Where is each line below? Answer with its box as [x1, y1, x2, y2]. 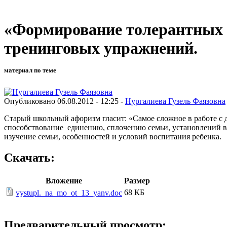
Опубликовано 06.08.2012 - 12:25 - [4, 96, 125, 105]
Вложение [46, 176, 82, 185]
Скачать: [4, 151, 55, 165]
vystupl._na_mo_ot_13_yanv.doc [16, 188, 122, 198]
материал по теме [4, 66, 56, 74]
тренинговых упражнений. [4, 39, 198, 58]
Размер [124, 176, 150, 185]
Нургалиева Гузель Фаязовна [125, 96, 225, 105]
